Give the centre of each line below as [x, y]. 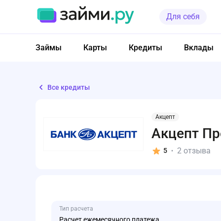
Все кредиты [69, 87]
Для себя [183, 17]
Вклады [199, 48]
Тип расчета [76, 209]
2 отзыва [194, 150]
